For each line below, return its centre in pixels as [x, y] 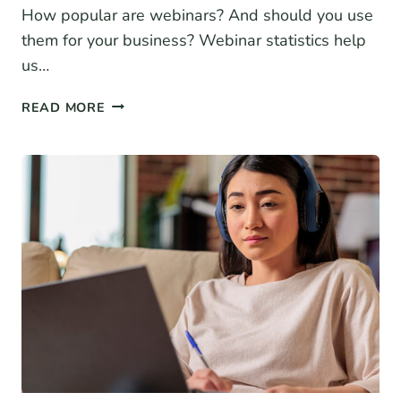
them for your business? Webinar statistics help [194, 40]
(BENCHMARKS [156, 205]
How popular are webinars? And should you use [197, 15]
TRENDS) [135, 247]
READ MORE [64, 107]
